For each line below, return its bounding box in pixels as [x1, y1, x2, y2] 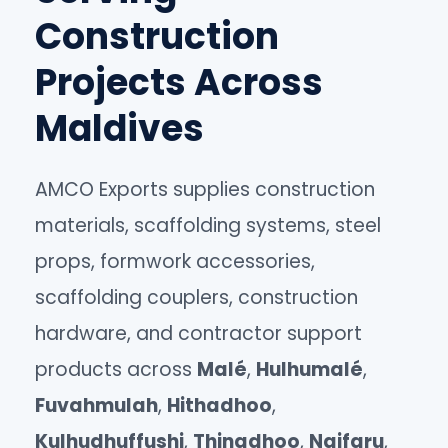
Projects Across [35, 56, 323, 108]
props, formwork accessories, [35, 247, 315, 275]
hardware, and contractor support [35, 319, 362, 347]
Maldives [35, 102, 204, 154]
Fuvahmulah [35, 391, 158, 419]
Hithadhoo [167, 391, 272, 419]
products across [35, 355, 197, 383]
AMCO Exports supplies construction [35, 175, 375, 203]
